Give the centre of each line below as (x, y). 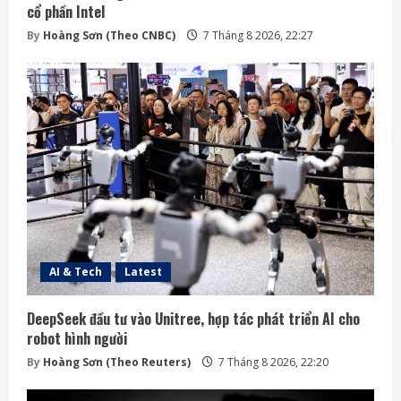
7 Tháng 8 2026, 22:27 (257, 36)
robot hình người (77, 339)
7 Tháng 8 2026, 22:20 (272, 363)
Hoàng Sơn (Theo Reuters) (117, 363)
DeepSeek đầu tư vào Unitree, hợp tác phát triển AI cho (193, 319)
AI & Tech (76, 272)
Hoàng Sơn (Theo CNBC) (109, 36)
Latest (143, 272)
